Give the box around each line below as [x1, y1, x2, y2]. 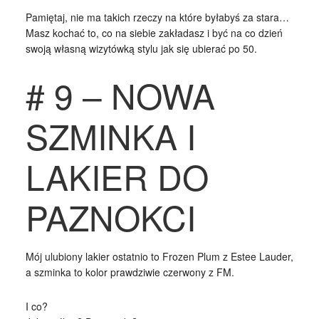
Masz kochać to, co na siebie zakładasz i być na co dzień [25, 25, 283, 40]
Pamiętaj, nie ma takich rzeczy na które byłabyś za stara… [25, 9, 289, 24]
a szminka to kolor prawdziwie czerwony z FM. [25, 264, 234, 279]
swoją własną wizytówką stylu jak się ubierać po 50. [25, 41, 257, 56]
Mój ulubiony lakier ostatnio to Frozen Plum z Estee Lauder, [25, 249, 293, 263]
